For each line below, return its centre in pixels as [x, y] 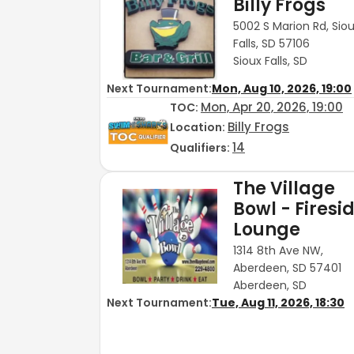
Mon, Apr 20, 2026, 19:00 [272, 107]
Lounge [267, 230]
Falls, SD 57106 [271, 43]
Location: [199, 128]
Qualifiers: [201, 147]
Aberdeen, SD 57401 [287, 267]
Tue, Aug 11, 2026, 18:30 [278, 302]
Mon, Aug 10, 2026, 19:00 [282, 89]
